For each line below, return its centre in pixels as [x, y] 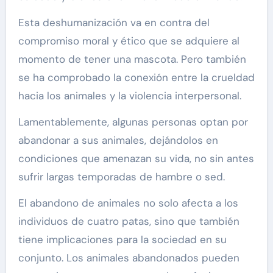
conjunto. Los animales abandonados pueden [129, 257]
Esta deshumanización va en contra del [114, 22]
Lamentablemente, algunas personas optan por [133, 122]
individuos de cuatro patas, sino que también [129, 221]
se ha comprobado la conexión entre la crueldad [136, 77]
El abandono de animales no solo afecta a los [128, 203]
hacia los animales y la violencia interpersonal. [129, 95]
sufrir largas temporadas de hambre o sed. [121, 176]
